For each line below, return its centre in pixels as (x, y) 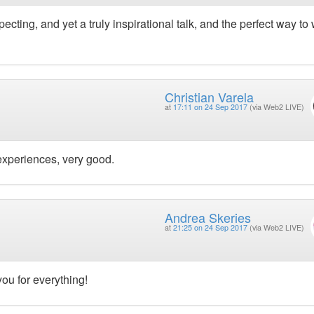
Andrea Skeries (207, 217)
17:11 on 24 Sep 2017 (210, 107)
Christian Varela (209, 97)
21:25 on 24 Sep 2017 (210, 227)
